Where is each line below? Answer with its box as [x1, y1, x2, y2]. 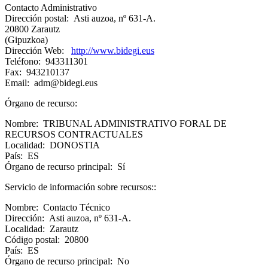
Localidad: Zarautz [5, 224, 78, 234]
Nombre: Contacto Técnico [5, 202, 110, 213]
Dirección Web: [5, 45, 71, 56]
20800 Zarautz [5, 24, 60, 35]
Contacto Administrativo [5, 2, 97, 13]
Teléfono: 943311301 [5, 56, 88, 67]
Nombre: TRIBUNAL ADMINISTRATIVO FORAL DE [5, 118, 227, 129]
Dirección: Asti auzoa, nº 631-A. [5, 213, 131, 224]
